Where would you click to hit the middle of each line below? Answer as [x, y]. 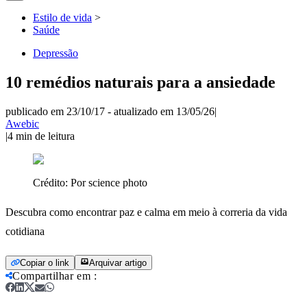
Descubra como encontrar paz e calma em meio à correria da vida [146, 212]
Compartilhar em [51, 275]
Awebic [22, 123]
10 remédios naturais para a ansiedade [140, 82]
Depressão [56, 53]
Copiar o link [45, 262]
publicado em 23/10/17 [55, 111]
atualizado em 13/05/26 [164, 111]
